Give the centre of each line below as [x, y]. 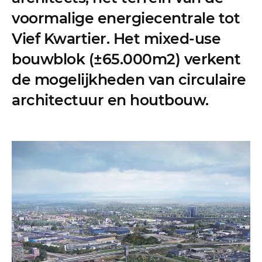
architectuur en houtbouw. [112, 100]
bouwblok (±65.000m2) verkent [126, 59]
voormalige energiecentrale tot [126, 18]
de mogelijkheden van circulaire [129, 80]
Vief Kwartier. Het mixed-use [116, 39]
